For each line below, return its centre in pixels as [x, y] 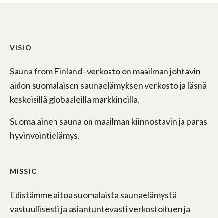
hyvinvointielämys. [45, 136]
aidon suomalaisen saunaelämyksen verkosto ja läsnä [108, 85]
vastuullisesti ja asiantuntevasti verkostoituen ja [100, 209]
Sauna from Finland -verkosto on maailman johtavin [105, 71]
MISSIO [24, 171]
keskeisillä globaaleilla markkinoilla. [75, 100]
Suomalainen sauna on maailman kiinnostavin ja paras [109, 121]
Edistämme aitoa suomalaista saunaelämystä [93, 195]
